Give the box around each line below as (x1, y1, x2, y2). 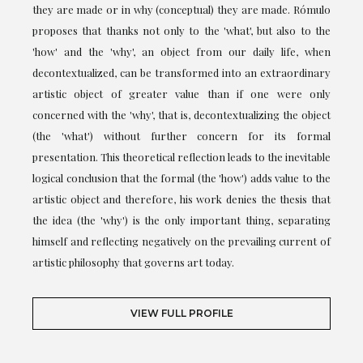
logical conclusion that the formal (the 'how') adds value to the (32, 171, 331, 186)
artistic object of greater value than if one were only (32, 87, 331, 101)
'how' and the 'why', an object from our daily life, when (32, 45, 331, 59)
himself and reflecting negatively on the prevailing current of (32, 234, 331, 249)
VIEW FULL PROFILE (130, 307, 233, 320)
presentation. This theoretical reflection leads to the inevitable (32, 150, 331, 164)
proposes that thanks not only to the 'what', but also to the (32, 23, 331, 38)
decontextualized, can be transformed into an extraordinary (32, 66, 331, 80)
